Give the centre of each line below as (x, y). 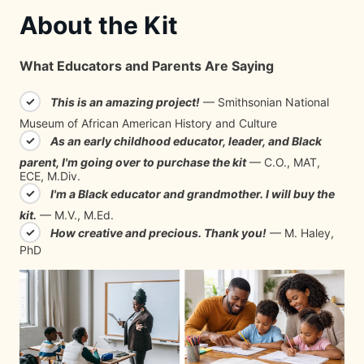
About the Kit (99, 26)
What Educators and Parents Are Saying (147, 65)
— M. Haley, (300, 232)
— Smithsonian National (264, 102)
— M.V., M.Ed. (75, 214)
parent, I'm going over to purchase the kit (133, 162)
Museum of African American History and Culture (148, 123)
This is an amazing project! (125, 102)
